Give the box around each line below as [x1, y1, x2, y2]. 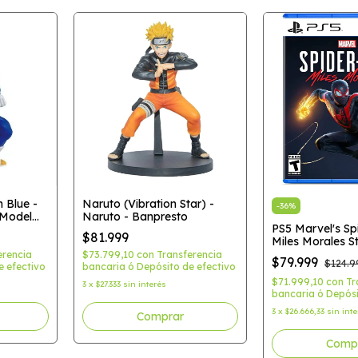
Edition [272, 246, 308, 261]
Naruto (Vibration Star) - [82, 196, 214, 211]
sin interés [122, 278, 166, 289]
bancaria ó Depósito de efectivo [82, 260, 236, 272]
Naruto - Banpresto [82, 209, 188, 224]
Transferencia [156, 248, 222, 261]
